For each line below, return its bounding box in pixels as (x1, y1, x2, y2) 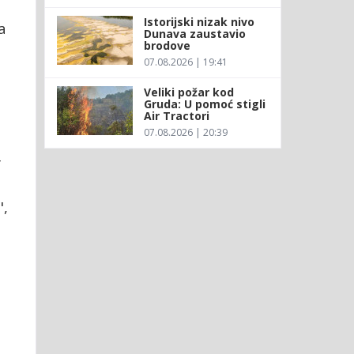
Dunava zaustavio (143, 25, 246, 41)
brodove (143, 37, 190, 53)
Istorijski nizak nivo (143, 13, 254, 29)
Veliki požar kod (143, 84, 234, 100)
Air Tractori (143, 107, 209, 123)
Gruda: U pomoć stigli (143, 96, 265, 111)
